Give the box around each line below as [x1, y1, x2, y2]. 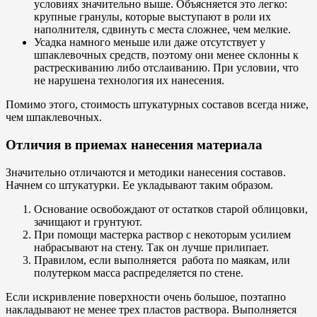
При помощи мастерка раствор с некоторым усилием [34, 228, 291, 241]
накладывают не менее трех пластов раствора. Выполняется [6, 303, 296, 316]
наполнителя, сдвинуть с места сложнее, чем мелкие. [34, 23, 291, 36]
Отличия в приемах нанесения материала [6, 137, 263, 152]
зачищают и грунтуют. [34, 215, 145, 228]
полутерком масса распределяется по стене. [34, 266, 246, 279]
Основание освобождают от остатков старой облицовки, [34, 202, 308, 215]
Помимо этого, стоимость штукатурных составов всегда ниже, [6, 98, 309, 111]
